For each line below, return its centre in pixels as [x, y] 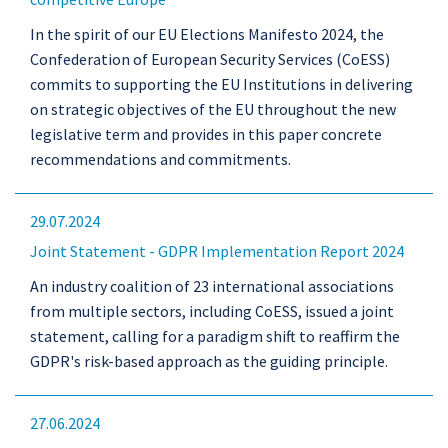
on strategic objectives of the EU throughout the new [213, 109]
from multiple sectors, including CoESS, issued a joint [212, 311]
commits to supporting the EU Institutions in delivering [221, 84]
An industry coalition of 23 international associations [212, 286]
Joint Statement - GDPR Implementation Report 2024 [217, 251]
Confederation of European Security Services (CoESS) [210, 59]
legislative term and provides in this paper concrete [206, 134]
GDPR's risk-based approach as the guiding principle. [209, 361]
